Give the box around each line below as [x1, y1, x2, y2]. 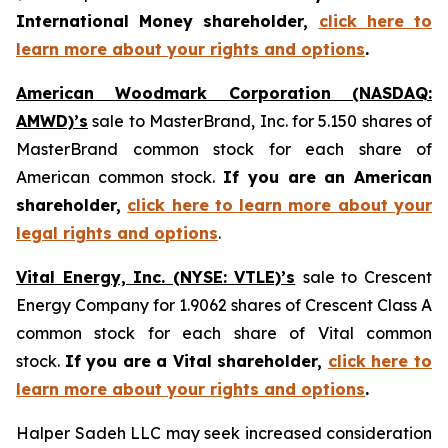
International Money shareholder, [16, 11, 319, 31]
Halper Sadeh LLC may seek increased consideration [16, 423, 432, 443]
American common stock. [16, 167, 224, 187]
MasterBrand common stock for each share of [16, 139, 432, 159]
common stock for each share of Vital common [16, 323, 432, 343]
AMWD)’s [16, 111, 88, 131]
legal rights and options [16, 223, 218, 243]
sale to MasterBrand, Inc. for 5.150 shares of [88, 111, 432, 131]
